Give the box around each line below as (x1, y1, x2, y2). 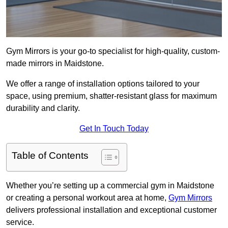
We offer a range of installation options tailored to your (6, 79, 199, 89)
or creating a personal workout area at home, (6, 193, 168, 203)
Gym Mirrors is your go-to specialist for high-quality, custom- (6, 47, 220, 56)
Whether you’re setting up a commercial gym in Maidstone (6, 181, 214, 190)
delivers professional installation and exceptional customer (6, 206, 217, 215)
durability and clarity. (6, 104, 80, 113)
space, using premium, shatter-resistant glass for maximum (6, 92, 217, 101)
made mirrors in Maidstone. (6, 59, 106, 68)
